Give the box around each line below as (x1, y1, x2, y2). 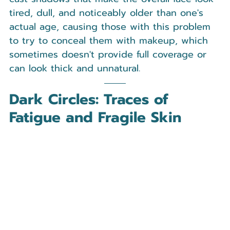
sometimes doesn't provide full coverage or (9, 47, 210, 62)
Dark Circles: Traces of (9, 88, 173, 111)
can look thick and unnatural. (9, 61, 140, 76)
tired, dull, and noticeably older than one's (9, 6, 207, 21)
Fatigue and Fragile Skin (9, 106, 181, 129)
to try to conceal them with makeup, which (9, 33, 212, 48)
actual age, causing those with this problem (9, 20, 214, 34)
